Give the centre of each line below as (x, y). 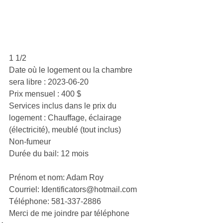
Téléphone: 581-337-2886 (55, 201)
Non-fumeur (30, 142)
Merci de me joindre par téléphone (69, 213)
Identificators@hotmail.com (89, 189)
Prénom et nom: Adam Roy (56, 177)
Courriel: (25, 189)
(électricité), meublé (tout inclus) (65, 130)
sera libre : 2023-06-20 (49, 82)
